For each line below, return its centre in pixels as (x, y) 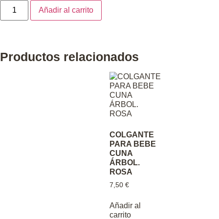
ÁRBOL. (125, 163)
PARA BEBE (133, 144)
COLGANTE (132, 135)
